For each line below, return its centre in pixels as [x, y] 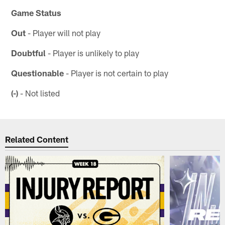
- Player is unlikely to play [93, 52]
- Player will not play [63, 32]
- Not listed [39, 93]
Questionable [38, 73]
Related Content [37, 139]
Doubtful [29, 52]
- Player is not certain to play [116, 73]
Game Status [36, 12]
